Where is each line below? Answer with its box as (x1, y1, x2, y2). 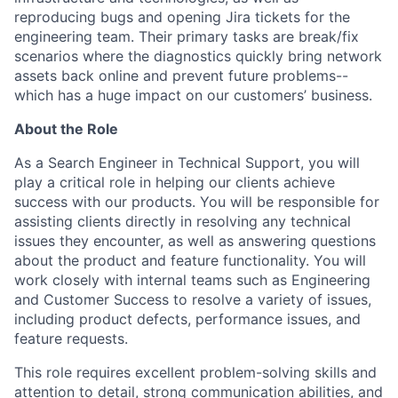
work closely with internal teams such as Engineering (14, 271, 370, 289)
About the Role (14, 120, 118, 138)
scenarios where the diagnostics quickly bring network (14, 47, 382, 65)
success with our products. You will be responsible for (14, 193, 379, 211)
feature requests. (14, 330, 128, 347)
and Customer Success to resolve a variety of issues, (14, 291, 371, 308)
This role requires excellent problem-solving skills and (14, 363, 377, 381)
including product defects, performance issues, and (14, 310, 361, 328)
